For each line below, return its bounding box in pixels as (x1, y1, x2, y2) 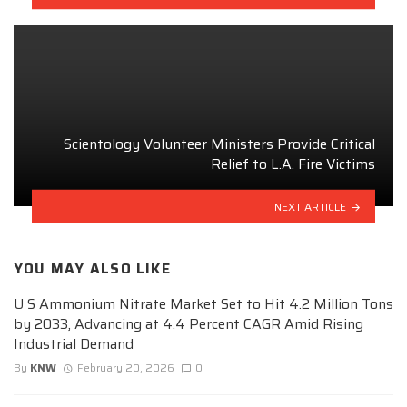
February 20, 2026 (76, 359, 174, 377)
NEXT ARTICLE (274, 197, 347, 215)
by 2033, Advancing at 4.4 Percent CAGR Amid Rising (14, 313, 363, 336)
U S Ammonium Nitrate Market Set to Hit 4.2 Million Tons (14, 293, 393, 316)
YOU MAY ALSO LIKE (14, 257, 171, 280)
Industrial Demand (14, 333, 134, 356)
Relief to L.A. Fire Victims (211, 152, 375, 175)
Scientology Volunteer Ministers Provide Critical (64, 132, 375, 155)
